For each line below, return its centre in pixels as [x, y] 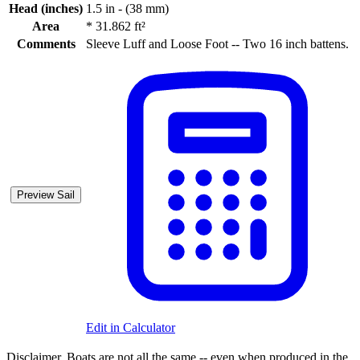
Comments [46, 44]
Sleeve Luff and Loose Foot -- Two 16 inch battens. [217, 44]
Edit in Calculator [131, 328]
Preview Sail [46, 195]
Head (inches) [46, 9]
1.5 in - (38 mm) [127, 9]
